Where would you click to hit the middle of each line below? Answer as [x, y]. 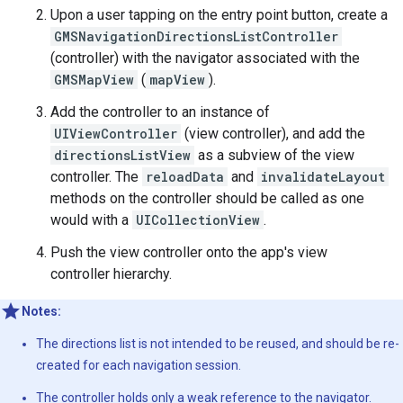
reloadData [185, 177]
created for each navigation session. [139, 366]
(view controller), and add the [273, 134]
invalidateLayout [323, 177]
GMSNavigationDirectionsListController [196, 37]
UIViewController [116, 134]
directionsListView [122, 156]
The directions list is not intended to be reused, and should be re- [218, 344]
